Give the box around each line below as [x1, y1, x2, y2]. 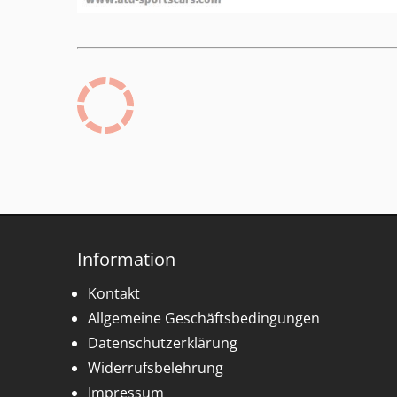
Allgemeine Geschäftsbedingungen [88, 307, 320, 328]
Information [77, 246, 175, 271]
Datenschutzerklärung [88, 332, 237, 353]
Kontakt [88, 283, 140, 303]
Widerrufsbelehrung [88, 357, 223, 378]
